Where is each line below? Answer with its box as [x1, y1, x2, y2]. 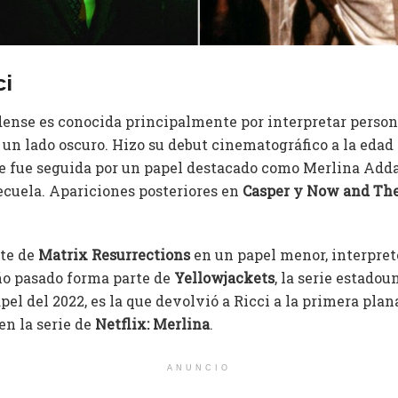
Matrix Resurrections [38, 244, 190, 264]
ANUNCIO [167, 362, 231, 372]
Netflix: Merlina [95, 314, 210, 333]
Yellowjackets [174, 267, 275, 287]
